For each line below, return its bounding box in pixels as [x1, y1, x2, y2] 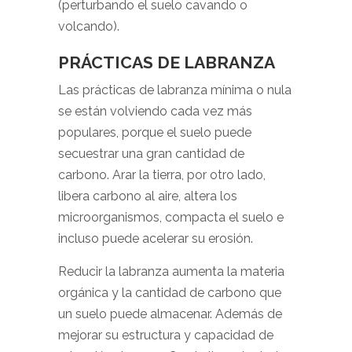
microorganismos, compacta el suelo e [58, 210, 284, 225]
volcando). [58, 19, 119, 34]
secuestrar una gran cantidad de [58, 146, 244, 161]
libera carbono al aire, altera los [58, 189, 237, 203]
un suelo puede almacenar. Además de [58, 306, 282, 321]
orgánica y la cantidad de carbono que [58, 285, 281, 300]
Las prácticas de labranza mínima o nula [58, 82, 291, 97]
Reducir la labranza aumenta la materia [58, 264, 284, 279]
